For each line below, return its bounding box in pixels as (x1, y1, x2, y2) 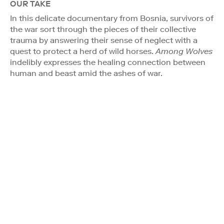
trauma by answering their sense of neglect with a (10, 35, 197, 45)
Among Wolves (155, 46, 212, 56)
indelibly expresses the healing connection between (10, 57, 205, 67)
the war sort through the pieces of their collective (10, 24, 196, 34)
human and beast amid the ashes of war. (10, 68, 162, 78)
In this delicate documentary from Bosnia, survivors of (10, 13, 213, 23)
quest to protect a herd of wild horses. (10, 46, 155, 56)
